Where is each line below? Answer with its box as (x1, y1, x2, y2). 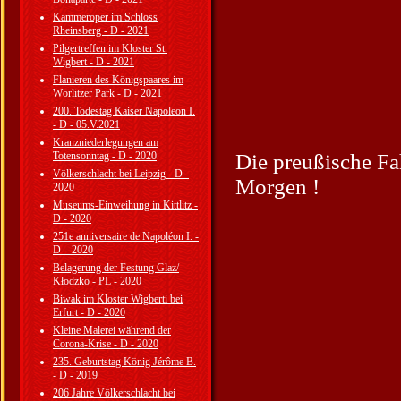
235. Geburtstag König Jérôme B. (53, 355, 196, 368)
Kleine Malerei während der (53, 324, 171, 337)
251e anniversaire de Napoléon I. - (53, 230, 199, 243)
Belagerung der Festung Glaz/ (53, 261, 179, 274)
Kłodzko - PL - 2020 (53, 275, 141, 287)
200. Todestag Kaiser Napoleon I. (53, 105, 195, 117)
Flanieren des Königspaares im (53, 73, 183, 86)
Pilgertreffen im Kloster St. (53, 42, 167, 55)
